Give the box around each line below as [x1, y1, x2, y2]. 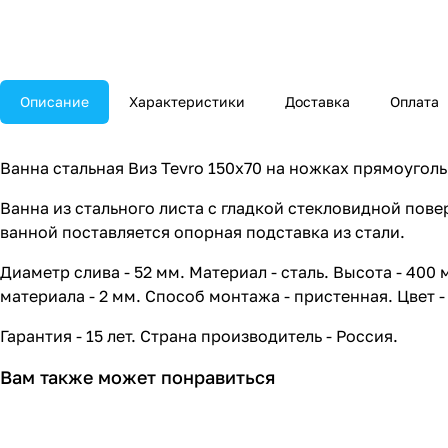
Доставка [285, 93, 350, 111]
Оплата [390, 93, 439, 111]
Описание [20, 93, 89, 111]
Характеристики [129, 93, 245, 111]
